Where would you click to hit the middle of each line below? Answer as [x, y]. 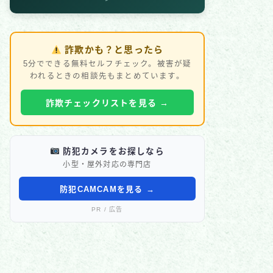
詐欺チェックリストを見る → [107, 103]
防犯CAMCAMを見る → [107, 189]
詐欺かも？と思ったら [112, 50]
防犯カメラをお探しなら [112, 151]
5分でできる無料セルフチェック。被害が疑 [107, 64]
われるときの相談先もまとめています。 [107, 76]
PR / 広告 [107, 209]
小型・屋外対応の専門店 [107, 165]
